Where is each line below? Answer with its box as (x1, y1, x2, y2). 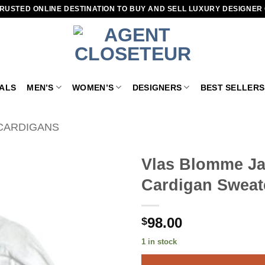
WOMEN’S (72, 82, 114, 92)
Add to (89, 183, 114, 193)
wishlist (88, 194, 115, 204)
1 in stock (141, 237, 177, 246)
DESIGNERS (132, 82, 182, 92)
